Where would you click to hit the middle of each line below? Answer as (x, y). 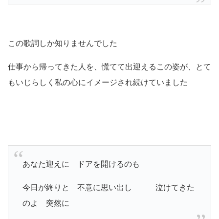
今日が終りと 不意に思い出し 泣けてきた (108, 187)
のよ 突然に (46, 203)
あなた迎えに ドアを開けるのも (81, 164)
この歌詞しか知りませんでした (63, 43)
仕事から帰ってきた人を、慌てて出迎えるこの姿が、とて (109, 66)
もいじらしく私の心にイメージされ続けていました (98, 82)
